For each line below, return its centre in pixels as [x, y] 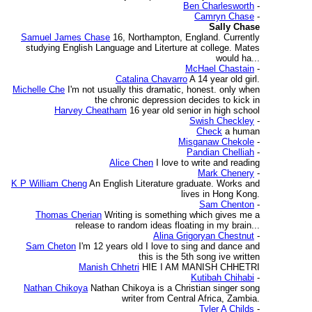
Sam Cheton [51, 246]
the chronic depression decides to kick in [177, 100]
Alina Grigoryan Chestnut [204, 236]
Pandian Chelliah [220, 152]
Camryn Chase [224, 16]
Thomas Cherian [69, 215]
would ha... [238, 58]
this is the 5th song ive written [199, 257]
